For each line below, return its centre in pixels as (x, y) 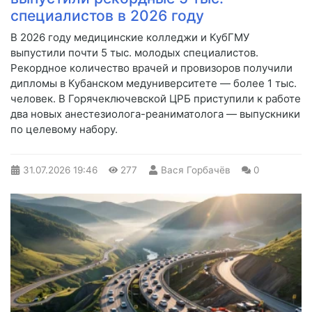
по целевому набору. (64, 130)
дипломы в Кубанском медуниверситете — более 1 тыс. (154, 84)
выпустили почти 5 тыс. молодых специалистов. (134, 53)
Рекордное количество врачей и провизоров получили (151, 68)
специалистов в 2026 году (107, 16)
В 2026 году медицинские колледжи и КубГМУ (130, 38)
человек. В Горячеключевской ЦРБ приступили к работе (156, 99)
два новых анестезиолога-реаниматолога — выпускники (155, 114)
